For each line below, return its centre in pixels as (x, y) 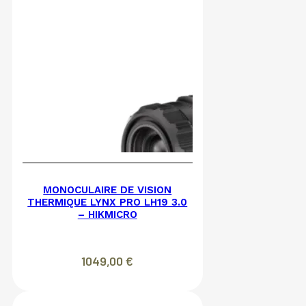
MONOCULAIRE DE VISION (108, 190)
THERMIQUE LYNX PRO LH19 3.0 (108, 203)
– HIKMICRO (107, 215)
